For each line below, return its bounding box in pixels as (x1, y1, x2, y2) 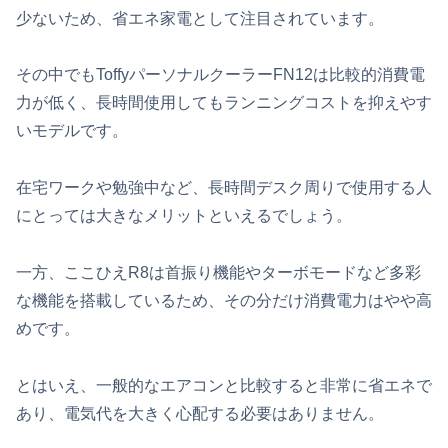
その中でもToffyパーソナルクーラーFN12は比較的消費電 (16, 66, 425, 84)
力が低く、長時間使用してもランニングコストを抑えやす (16, 94, 432, 112)
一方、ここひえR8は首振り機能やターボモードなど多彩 (16, 263, 421, 281)
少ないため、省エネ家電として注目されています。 (16, 9, 384, 27)
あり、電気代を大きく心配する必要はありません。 (16, 404, 384, 422)
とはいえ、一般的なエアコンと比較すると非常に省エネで (16, 376, 432, 394)
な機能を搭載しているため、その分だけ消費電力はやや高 (16, 291, 432, 309)
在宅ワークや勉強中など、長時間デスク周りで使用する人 (16, 179, 432, 197)
